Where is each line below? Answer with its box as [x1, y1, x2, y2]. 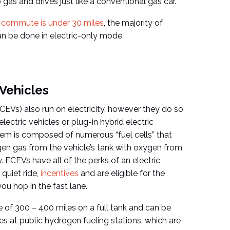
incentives [41, 168, 79, 178]
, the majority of [104, 18, 163, 28]
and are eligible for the [79, 168, 165, 178]
